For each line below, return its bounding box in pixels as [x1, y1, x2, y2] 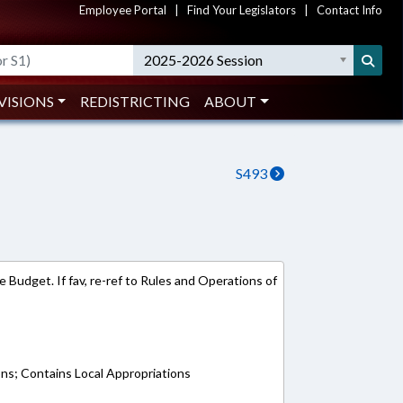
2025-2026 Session [144, 51, 264, 68]
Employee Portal [79, 3, 166, 17]
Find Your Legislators [187, 3, 296, 17]
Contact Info [317, 3, 382, 17]
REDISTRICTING [80, 93, 191, 110]
